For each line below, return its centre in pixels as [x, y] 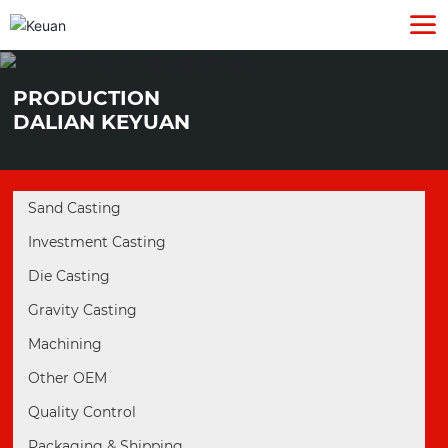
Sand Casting [75, 208]
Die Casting [69, 276]
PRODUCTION [87, 98]
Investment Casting [97, 242]
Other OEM [68, 378]
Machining [65, 344]
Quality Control [82, 412]
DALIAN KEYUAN [102, 122]
